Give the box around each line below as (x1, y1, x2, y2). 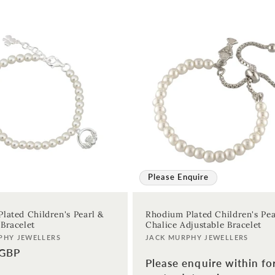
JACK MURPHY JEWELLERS (145, 234, 249, 242)
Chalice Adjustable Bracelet (145, 219, 262, 231)
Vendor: (145, 233, 185, 247)
